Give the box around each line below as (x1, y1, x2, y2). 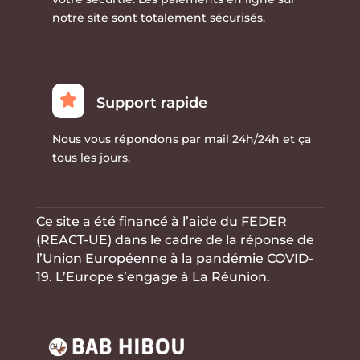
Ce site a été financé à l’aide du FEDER (35, 214, 287, 230)
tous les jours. (51, 150, 130, 166)
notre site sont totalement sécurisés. (51, 10, 265, 26)
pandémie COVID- (195, 251, 313, 267)
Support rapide (96, 94, 207, 112)
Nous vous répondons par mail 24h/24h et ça (51, 132, 311, 147)
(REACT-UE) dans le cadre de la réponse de (35, 232, 314, 248)
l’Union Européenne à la (35, 251, 193, 267)
